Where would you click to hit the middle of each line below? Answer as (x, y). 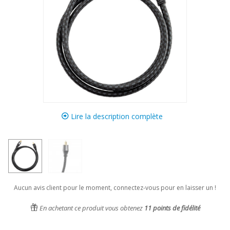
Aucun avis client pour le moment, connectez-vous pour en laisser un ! (115, 188)
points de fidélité (176, 208)
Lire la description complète (116, 116)
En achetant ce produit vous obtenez (91, 208)
